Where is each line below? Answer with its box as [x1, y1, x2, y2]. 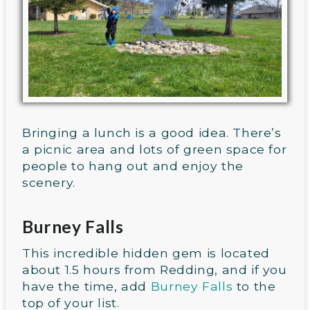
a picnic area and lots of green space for [22, 142, 287, 157]
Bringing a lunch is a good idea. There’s [22, 125, 282, 140]
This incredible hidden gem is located [22, 246, 270, 261]
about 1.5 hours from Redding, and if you [22, 262, 287, 277]
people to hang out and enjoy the [22, 158, 244, 174]
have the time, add [22, 279, 151, 294]
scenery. [22, 175, 75, 190]
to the [232, 279, 276, 294]
